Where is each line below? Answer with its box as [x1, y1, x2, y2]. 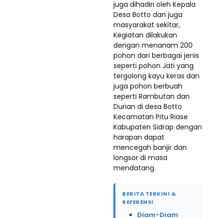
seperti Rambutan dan [113, 91, 190, 101]
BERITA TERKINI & [122, 190, 176, 198]
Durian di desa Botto [113, 102, 182, 111]
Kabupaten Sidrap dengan [113, 122, 202, 132]
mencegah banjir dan [113, 143, 187, 152]
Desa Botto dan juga [113, 10, 182, 19]
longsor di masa [113, 153, 167, 163]
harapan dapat [113, 132, 164, 142]
